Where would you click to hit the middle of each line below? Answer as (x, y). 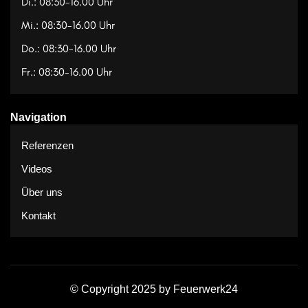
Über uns (42, 192)
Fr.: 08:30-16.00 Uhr (67, 71)
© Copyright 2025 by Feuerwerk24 (154, 289)
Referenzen (47, 145)
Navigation (38, 117)
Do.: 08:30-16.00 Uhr (69, 48)
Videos (37, 168)
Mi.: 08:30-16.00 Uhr (68, 25)
